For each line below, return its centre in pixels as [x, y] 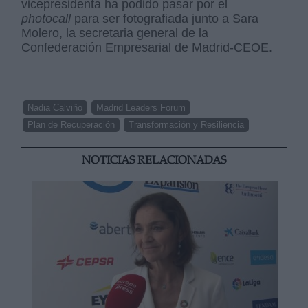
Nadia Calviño [55, 107]
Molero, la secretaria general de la [115, 33]
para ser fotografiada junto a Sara [167, 18]
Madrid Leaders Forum [141, 107]
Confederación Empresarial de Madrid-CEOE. [147, 47]
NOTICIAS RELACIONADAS [154, 161]
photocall [48, 18]
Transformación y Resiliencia [187, 124]
